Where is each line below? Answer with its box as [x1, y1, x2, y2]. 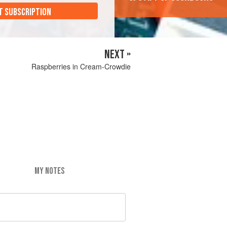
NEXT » [104, 47, 131, 62]
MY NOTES [34, 165, 64, 176]
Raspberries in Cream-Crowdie [31, 61, 131, 72]
